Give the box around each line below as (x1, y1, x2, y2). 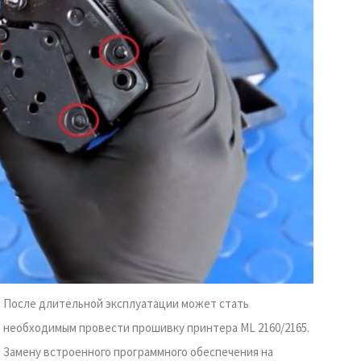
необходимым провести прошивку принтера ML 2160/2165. (3, 319, 309, 335)
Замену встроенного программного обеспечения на (3, 343, 273, 359)
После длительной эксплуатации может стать (3, 295, 249, 311)
